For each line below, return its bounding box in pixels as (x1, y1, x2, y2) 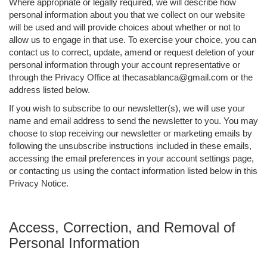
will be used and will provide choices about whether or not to (9, 21, 240, 32)
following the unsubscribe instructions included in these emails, (9, 140, 252, 151)
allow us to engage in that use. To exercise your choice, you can (9, 34, 256, 45)
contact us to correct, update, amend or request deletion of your (9, 46, 254, 57)
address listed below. (9, 84, 90, 95)
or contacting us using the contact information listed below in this (9, 165, 257, 176)
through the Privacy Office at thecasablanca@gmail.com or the (9, 72, 253, 82)
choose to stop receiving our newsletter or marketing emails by (9, 128, 252, 138)
